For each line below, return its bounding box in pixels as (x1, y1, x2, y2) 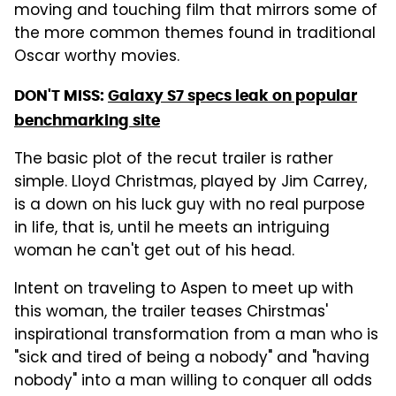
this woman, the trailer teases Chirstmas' (14, 300, 328, 325)
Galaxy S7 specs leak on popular (108, 85, 357, 105)
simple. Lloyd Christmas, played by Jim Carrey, (14, 170, 367, 195)
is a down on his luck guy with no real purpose (14, 193, 365, 218)
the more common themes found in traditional (14, 21, 376, 47)
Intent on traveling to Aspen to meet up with (14, 277, 354, 302)
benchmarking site (14, 110, 160, 130)
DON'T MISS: (14, 85, 108, 105)
